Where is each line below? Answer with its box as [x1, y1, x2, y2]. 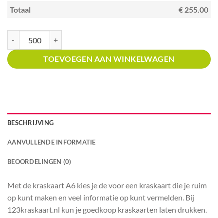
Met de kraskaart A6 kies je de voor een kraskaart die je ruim [7, 181, 207, 190]
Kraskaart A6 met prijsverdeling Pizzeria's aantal [7, 31, 146, 39]
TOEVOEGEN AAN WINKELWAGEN [43, 54, 175, 64]
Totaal [10, 5, 31, 15]
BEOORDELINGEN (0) [7, 158, 72, 166]
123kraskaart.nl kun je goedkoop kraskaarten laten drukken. [7, 205, 207, 215]
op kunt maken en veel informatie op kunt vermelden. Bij [7, 193, 194, 202]
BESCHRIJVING [7, 119, 54, 127]
